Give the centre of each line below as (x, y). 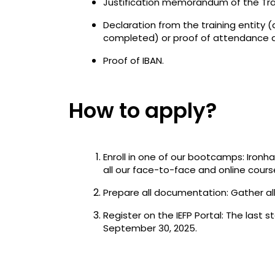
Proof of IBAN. (134, 60)
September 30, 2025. (150, 228)
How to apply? (143, 110)
